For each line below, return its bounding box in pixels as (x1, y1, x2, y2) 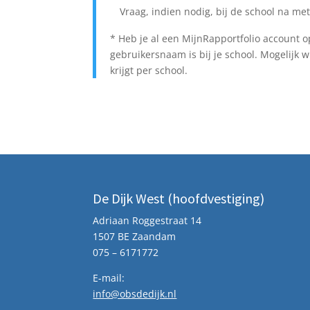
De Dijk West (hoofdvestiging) (93, 190, 265, 207)
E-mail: (93, 271, 125, 284)
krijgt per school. (110, 63, 188, 77)
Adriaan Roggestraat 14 (93, 214, 202, 227)
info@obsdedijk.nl (93, 287, 177, 300)
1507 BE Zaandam (93, 230, 176, 243)
